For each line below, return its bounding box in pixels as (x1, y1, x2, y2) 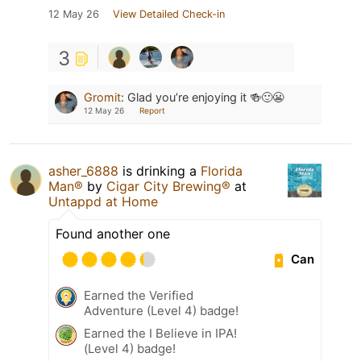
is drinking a (118, 162, 201, 179)
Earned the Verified (84, 287, 193, 303)
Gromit (84, 89, 121, 104)
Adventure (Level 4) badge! (84, 302, 239, 318)
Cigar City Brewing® (106, 177, 230, 194)
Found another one (56, 225, 170, 242)
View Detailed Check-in (113, 7, 225, 20)
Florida (201, 162, 243, 179)
